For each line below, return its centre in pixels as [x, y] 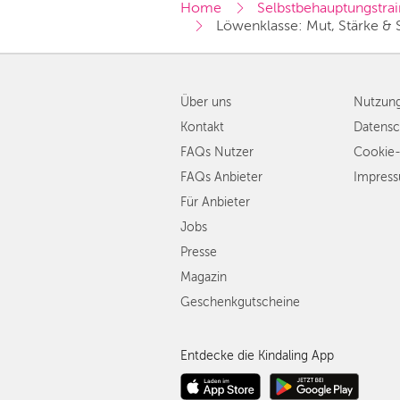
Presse [199, 252]
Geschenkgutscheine [240, 302]
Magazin [204, 277]
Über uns [206, 102]
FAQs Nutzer [217, 152]
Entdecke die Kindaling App [257, 356]
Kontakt [202, 127]
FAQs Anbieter [221, 177]
